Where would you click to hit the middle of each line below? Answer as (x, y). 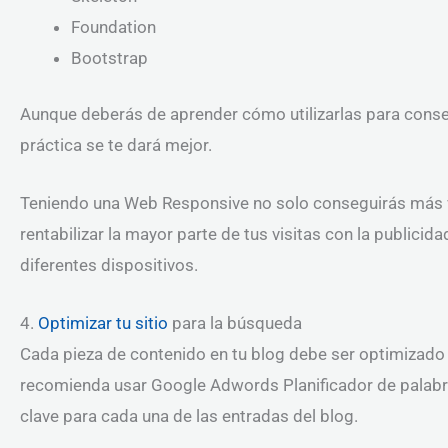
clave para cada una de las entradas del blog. (189, 416)
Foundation (113, 26)
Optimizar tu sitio (103, 323)
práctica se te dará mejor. (116, 145)
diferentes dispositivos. (109, 265)
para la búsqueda (235, 323)
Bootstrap (109, 57)
